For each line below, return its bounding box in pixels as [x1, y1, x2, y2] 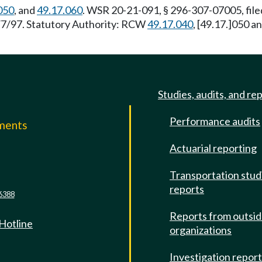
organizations [170, 223, 232, 236]
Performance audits [170, 115, 260, 127]
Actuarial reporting [170, 142, 257, 154]
